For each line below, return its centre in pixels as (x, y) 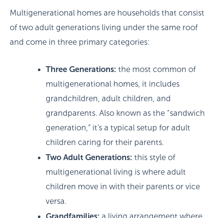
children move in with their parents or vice (123, 186)
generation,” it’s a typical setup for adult (118, 127)
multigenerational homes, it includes (112, 84)
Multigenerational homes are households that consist (107, 13)
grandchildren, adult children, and (108, 98)
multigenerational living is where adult (116, 172)
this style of (154, 157)
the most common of (156, 69)
